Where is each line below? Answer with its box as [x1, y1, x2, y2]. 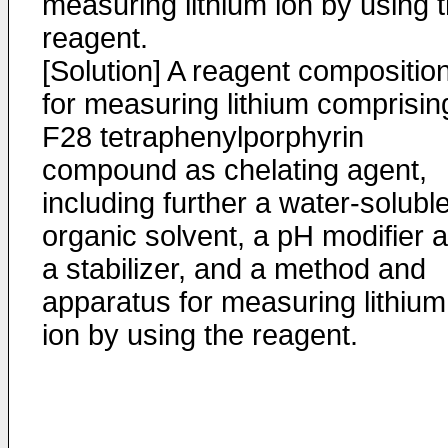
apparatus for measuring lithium [42, 286, 446, 318]
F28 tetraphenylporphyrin [42, 121, 364, 153]
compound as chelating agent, [42, 154, 427, 186]
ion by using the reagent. [42, 319, 358, 351]
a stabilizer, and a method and [42, 253, 426, 285]
